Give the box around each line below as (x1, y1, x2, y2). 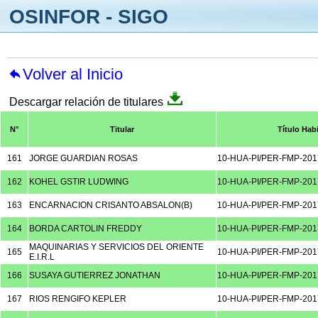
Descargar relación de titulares (9, 96, 164, 108)
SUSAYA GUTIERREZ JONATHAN (29, 270, 160, 280)
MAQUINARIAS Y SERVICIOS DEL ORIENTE (29, 242, 204, 252)
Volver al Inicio (23, 65, 123, 83)
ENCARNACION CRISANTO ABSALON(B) (29, 200, 192, 210)
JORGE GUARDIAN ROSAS (29, 153, 138, 163)
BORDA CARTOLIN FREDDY (29, 224, 142, 234)
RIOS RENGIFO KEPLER (29, 294, 126, 304)
